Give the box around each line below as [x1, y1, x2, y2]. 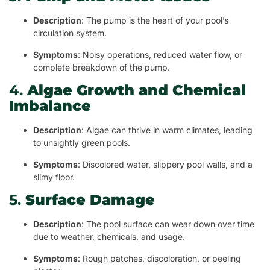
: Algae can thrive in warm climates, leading [81, 125, 253, 136]
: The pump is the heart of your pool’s [81, 15, 228, 26]
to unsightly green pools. [33, 137, 130, 148]
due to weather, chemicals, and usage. [33, 231, 185, 242]
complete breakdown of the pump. [33, 62, 170, 73]
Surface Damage [25, 191, 155, 209]
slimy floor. [33, 172, 75, 183]
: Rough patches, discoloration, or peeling [78, 253, 241, 264]
